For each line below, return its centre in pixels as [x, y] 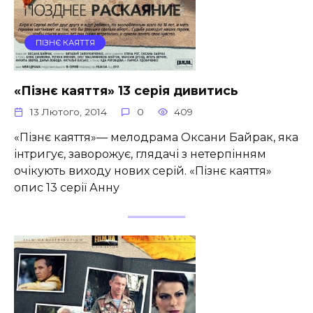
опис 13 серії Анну [67, 187]
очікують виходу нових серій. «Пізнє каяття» [143, 170]
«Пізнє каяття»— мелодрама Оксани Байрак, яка [156, 137]
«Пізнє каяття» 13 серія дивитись [126, 90]
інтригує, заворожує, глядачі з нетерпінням [140, 154]
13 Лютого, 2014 [69, 111]
